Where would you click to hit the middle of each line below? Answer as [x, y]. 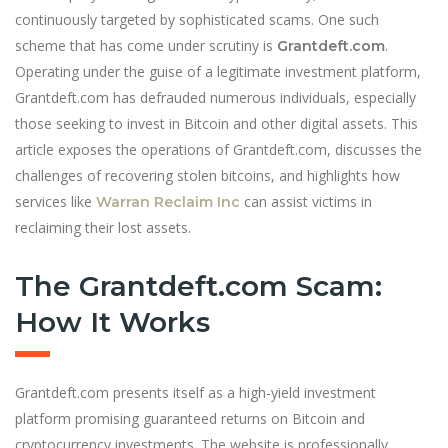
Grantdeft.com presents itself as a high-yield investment [195, 392]
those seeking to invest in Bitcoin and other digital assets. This [216, 123]
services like [55, 201]
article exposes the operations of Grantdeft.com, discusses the [218, 149]
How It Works [112, 322]
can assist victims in [306, 201]
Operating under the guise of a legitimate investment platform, [218, 71]
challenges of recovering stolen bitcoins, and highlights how [207, 175]
